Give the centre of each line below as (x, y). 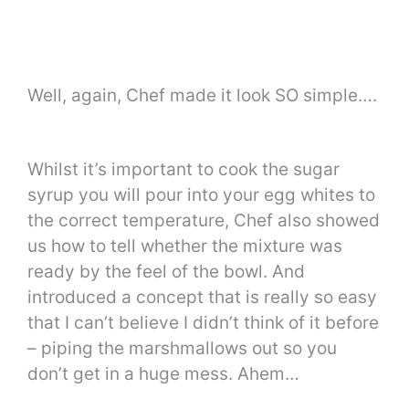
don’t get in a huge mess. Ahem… (163, 374)
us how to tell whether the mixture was (185, 246)
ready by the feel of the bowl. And (166, 272)
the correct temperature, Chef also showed (204, 221)
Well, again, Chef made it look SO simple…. (202, 95)
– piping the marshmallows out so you (182, 349)
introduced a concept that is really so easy (202, 298)
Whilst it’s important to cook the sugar (184, 170)
